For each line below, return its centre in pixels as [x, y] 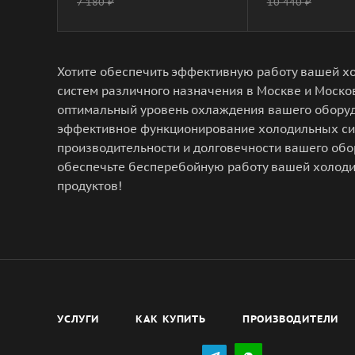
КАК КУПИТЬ [170, 319]
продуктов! [90, 185]
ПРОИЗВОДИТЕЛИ [290, 319]
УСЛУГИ [78, 319]
